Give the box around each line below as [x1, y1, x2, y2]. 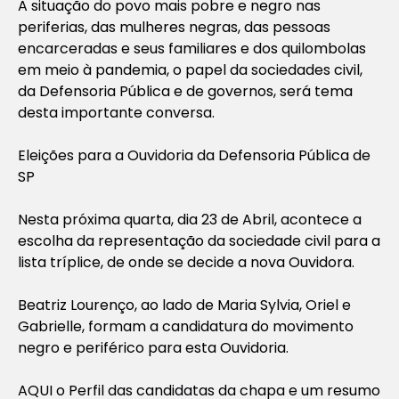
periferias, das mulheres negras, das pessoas [18, 16, 330, 37]
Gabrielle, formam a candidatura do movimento [18, 315, 354, 337]
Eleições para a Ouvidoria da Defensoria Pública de [18, 144, 370, 166]
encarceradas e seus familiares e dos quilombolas [18, 37, 366, 59]
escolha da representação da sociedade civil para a [18, 230, 380, 251]
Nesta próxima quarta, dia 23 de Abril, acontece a [18, 208, 362, 230]
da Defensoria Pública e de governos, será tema [18, 80, 353, 102]
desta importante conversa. [18, 102, 215, 123]
